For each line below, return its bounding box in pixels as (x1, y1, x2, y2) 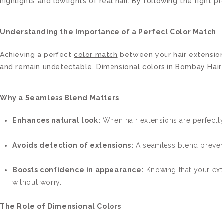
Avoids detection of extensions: (12, 141, 134, 149)
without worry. (12, 178, 62, 186)
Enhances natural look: (12, 116, 101, 124)
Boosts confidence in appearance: (12, 166, 144, 174)
